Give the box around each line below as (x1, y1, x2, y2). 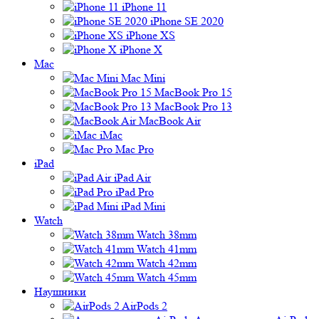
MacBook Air (139, 114, 201, 128)
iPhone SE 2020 (150, 14, 224, 28)
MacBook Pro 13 (155, 100, 232, 114)
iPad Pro (115, 185, 154, 199)
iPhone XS (126, 28, 175, 43)
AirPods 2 (122, 299, 167, 313)
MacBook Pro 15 (155, 85, 232, 100)
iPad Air (114, 171, 151, 185)
